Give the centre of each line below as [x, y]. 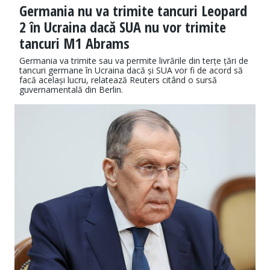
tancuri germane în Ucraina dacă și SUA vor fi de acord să [131, 71]
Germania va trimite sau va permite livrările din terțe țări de [134, 61]
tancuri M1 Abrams [74, 43]
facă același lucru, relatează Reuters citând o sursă [118, 80]
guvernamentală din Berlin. [71, 90]
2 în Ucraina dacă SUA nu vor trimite [123, 27]
